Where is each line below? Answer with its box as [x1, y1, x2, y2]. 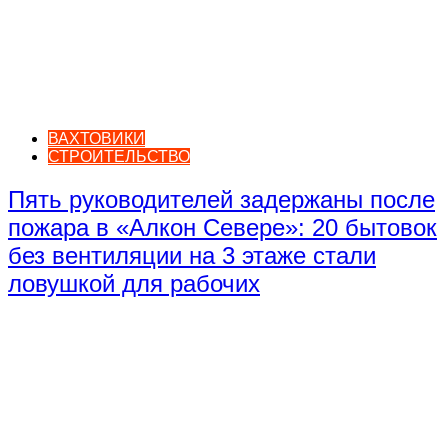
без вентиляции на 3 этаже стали [8, 242, 376, 270]
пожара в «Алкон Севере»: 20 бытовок [8, 214, 437, 242]
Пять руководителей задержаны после [8, 186, 435, 214]
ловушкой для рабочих [8, 270, 260, 298]
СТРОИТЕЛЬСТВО [48, 148, 190, 166]
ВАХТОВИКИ [48, 130, 145, 148]
